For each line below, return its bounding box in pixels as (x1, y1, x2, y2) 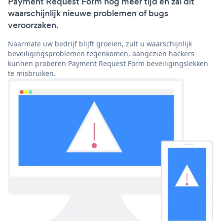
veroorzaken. (8, 19, 59, 32)
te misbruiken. (8, 69, 56, 78)
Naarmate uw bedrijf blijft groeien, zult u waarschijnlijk (8, 39, 192, 49)
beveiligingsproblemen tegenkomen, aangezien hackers (8, 49, 194, 59)
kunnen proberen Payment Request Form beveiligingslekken (8, 59, 208, 69)
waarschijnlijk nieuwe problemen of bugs (8, 7, 168, 20)
